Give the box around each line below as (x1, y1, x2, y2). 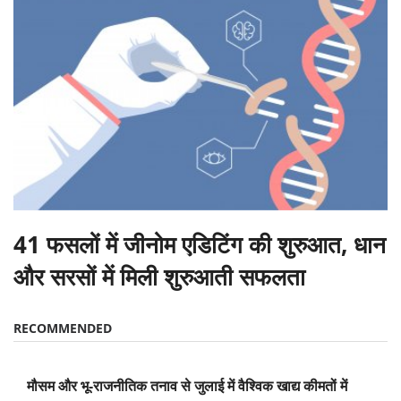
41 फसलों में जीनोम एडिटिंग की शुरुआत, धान (13, 227, 386, 260)
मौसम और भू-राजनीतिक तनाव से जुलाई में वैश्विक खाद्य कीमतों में (27, 375, 347, 396)
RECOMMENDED (13, 319, 112, 337)
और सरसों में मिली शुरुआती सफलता (13, 260, 305, 293)
